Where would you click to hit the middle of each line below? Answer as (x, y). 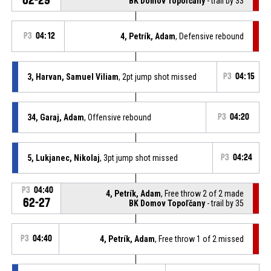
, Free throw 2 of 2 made (203, 193)
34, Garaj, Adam (55, 117)
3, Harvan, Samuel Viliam (73, 77)
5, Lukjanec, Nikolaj (63, 158)
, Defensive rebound (210, 36)
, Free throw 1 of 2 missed (200, 239)
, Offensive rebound (117, 117)
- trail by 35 (225, 203)
